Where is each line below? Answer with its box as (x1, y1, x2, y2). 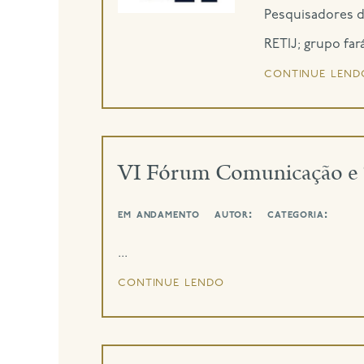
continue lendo (117, 274, 224, 290)
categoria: (267, 208, 329, 222)
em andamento (117, 208, 200, 222)
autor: (214, 208, 253, 222)
